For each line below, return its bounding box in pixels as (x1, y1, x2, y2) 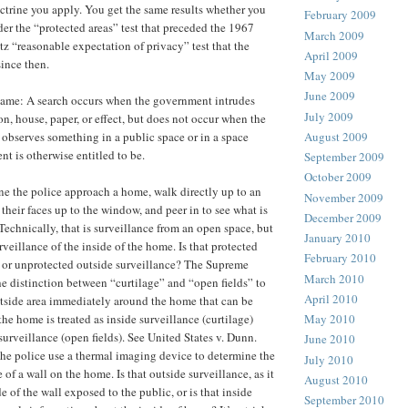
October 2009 (304, 168, 372, 186)
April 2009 (304, 46, 358, 64)
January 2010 (304, 229, 371, 247)
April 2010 (304, 290, 358, 307)
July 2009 (304, 107, 353, 125)
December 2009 (304, 209, 382, 226)
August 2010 (304, 371, 368, 388)
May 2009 (304, 67, 355, 85)
